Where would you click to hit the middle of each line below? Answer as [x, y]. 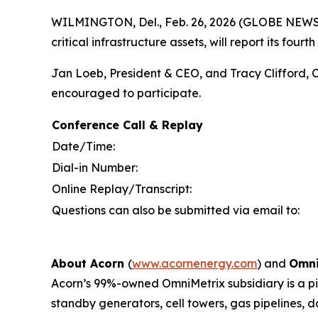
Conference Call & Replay [127, 125]
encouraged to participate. [126, 93]
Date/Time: [83, 146]
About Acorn [89, 263]
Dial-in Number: [95, 167]
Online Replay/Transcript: [122, 188]
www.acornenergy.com [194, 263]
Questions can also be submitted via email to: [176, 210]
